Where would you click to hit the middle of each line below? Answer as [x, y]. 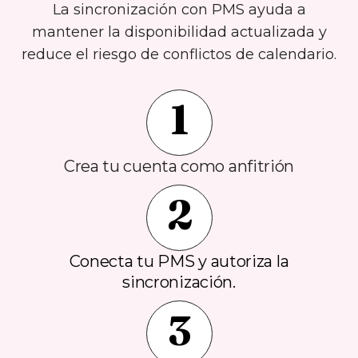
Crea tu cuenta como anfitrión [179, 167]
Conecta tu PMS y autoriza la [179, 262]
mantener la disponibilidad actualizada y [179, 32]
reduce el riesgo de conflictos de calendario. [179, 55]
